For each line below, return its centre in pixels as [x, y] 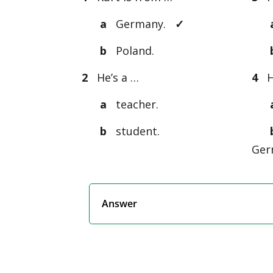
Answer [120, 203]
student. [133, 131]
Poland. [131, 50]
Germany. [143, 23]
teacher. [134, 104]
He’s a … [115, 77]
